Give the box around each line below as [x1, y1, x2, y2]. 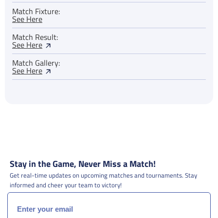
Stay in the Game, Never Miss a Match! [10, 157, 156, 171]
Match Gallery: [12, 57, 60, 69]
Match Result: [12, 31, 58, 43]
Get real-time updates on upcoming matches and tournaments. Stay [10, 170, 197, 181]
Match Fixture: [12, 5, 60, 18]
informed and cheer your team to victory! [10, 180, 122, 190]
